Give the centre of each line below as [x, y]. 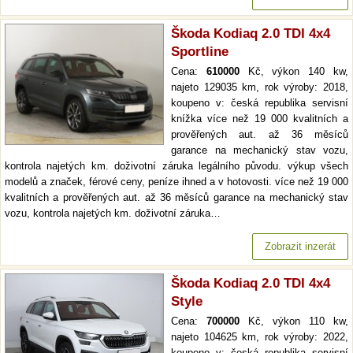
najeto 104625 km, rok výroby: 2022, [260, 337]
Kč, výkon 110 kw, [294, 321]
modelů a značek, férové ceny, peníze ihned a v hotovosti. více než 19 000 [176, 182]
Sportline [200, 52]
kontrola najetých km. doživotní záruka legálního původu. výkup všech [176, 166]
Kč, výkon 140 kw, [294, 72]
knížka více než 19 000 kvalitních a [260, 119]
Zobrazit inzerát [300, 247]
